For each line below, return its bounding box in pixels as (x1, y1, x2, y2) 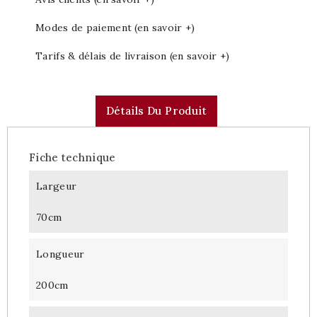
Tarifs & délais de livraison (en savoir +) (35, 49, 230, 62)
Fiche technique (29, 150, 116, 164)
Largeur (36, 179, 77, 192)
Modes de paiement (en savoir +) (35, 21, 195, 34)
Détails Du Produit (105, 103, 207, 117)
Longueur (36, 247, 85, 260)
